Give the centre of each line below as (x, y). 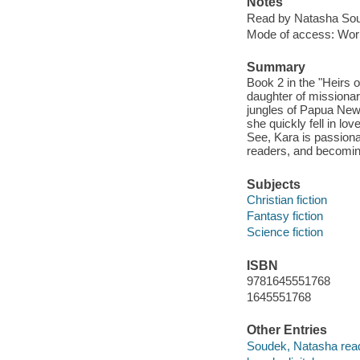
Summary (276, 67)
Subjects (273, 184)
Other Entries (286, 330)
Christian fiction (286, 200)
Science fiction (284, 232)
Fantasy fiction (284, 216)
